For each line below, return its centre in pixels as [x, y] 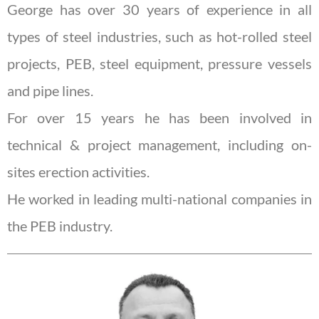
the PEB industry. [60, 226]
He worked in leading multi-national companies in [159, 199]
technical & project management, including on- [159, 145]
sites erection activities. [78, 172]
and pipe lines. [50, 91]
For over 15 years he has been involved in [159, 118]
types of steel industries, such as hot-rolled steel [159, 37]
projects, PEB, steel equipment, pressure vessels [159, 64]
